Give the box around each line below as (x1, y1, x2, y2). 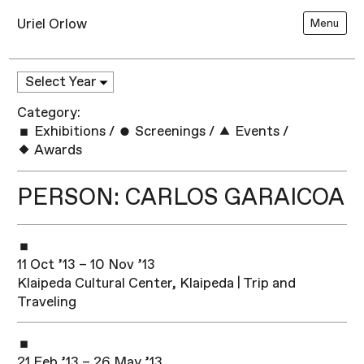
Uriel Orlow (17, 15, 88, 32)
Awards (31, 141, 83, 159)
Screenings (132, 123, 206, 141)
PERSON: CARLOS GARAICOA (17, 183, 345, 213)
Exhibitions (31, 123, 106, 141)
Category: (17, 104, 81, 122)
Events (232, 123, 280, 141)
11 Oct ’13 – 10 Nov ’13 (17, 255, 156, 273)
